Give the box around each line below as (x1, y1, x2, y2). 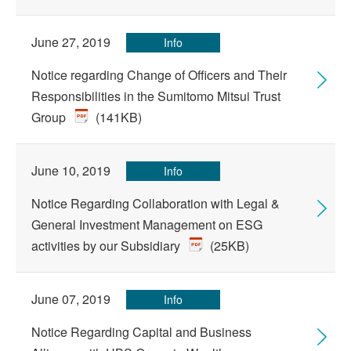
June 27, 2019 (31, 33, 110, 51)
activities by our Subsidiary (31, 237, 183, 255)
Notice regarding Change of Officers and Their (31, 66, 287, 84)
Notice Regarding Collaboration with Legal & (31, 194, 280, 212)
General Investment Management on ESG (31, 215, 262, 233)
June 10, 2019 (31, 161, 110, 179)
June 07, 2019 (31, 290, 110, 308)
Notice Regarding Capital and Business (31, 323, 251, 341)
